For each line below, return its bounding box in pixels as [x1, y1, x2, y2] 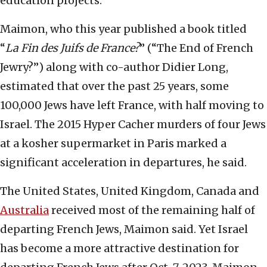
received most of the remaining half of [49, 203, 255, 218]
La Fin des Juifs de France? [5, 41, 139, 55]
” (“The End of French [139, 41, 253, 55]
